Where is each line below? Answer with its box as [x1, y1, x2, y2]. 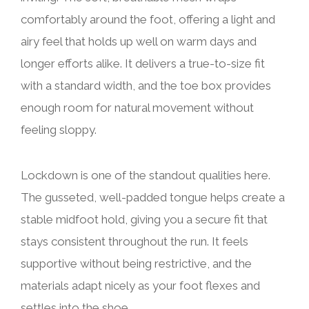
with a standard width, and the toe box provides [21, 78, 271, 92]
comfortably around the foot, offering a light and [21, 12, 275, 26]
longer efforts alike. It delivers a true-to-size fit [21, 56, 265, 70]
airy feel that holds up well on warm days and [21, 34, 257, 48]
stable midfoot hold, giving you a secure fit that [21, 212, 268, 226]
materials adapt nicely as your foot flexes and [21, 278, 260, 292]
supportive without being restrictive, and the [21, 256, 252, 270]
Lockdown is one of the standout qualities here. [21, 168, 270, 182]
